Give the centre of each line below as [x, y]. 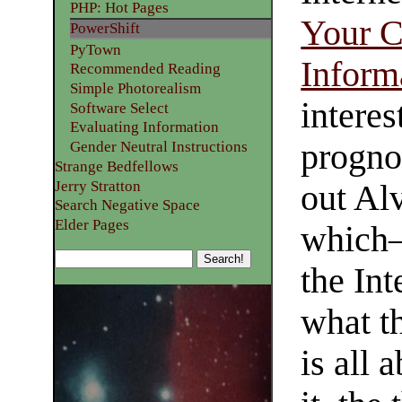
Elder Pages [92, 225]
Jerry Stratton [97, 186]
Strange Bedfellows [116, 166]
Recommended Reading [145, 69]
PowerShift [105, 29]
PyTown [95, 49]
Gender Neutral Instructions [158, 147]
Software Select [119, 108]
